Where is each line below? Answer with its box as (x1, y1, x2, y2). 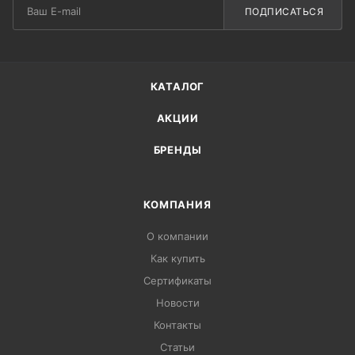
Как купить (150, 251, 205, 265)
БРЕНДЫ (153, 143, 202, 156)
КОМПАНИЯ (143, 197, 212, 211)
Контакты (154, 318, 201, 331)
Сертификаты (143, 273, 212, 287)
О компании (147, 229, 208, 242)
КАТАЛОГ (150, 79, 205, 93)
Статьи (160, 340, 195, 353)
